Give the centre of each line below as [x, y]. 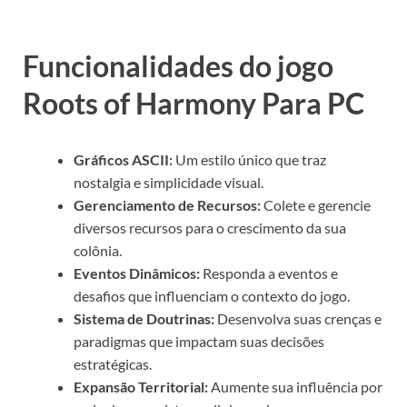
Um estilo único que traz [249, 159]
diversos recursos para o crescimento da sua [210, 227]
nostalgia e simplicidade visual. [169, 182]
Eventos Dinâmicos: [137, 273]
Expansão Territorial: [141, 386]
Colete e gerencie [316, 204]
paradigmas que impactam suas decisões [199, 341]
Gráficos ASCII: [123, 159]
